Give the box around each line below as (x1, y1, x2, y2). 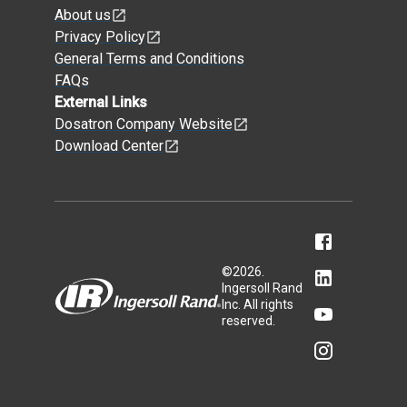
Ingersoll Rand (222, 281, 303, 296)
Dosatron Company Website (55, 115, 233, 134)
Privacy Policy (55, 28, 145, 46)
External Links (55, 94, 147, 112)
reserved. (222, 313, 275, 329)
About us (55, 6, 111, 25)
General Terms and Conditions (55, 50, 244, 68)
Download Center (55, 137, 164, 155)
